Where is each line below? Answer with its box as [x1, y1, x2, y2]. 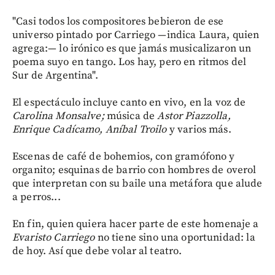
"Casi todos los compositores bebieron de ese [12, 14, 224, 28]
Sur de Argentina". [12, 68, 98, 82]
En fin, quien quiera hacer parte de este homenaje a [12, 217, 259, 231]
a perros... [12, 190, 61, 204]
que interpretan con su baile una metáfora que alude [12, 176, 263, 190]
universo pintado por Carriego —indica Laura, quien [12, 28, 260, 42]
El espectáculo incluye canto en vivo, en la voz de [12, 95, 246, 109]
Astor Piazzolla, [157, 109, 231, 123]
